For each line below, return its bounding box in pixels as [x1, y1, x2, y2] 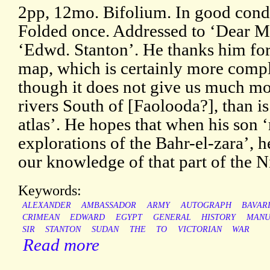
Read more [23, 235, 99, 255]
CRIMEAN [22, 213, 60, 222]
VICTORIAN [177, 225, 222, 234]
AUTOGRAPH [180, 201, 231, 210]
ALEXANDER [22, 201, 71, 210]
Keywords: [18, 182, 81, 199]
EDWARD [70, 213, 105, 222]
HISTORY [201, 213, 236, 222]
